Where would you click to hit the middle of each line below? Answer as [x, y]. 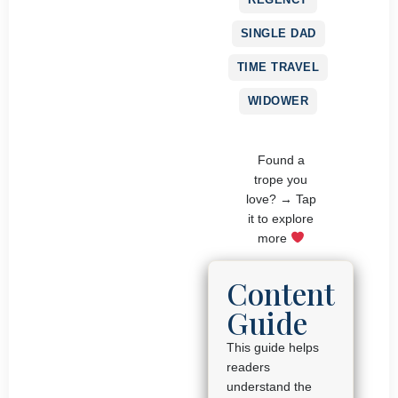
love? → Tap [281, 199]
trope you [281, 179]
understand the [269, 387]
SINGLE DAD [278, 33]
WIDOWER [278, 100]
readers [248, 367]
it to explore [281, 218]
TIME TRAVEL [278, 67]
